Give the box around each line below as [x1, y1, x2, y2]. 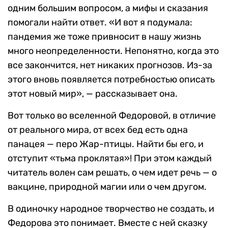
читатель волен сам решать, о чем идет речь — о [8, 166, 217, 178]
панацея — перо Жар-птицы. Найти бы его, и [8, 138, 204, 150]
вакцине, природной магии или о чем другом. [8, 181, 207, 192]
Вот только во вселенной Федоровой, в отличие [8, 109, 216, 121]
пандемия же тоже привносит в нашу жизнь [8, 31, 201, 42]
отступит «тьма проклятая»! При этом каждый [8, 152, 212, 164]
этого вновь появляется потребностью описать [8, 73, 215, 85]
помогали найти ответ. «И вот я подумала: [8, 16, 192, 28]
